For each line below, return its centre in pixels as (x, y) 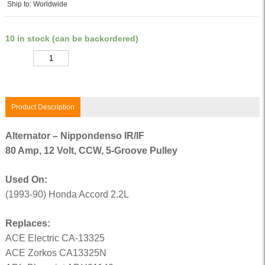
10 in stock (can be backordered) (72, 38)
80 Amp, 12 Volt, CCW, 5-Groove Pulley (91, 151)
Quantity (18, 59)
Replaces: (28, 223)
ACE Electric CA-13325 (55, 238)
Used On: (26, 180)
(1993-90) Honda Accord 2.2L (67, 194)
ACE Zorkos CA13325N (56, 253)
